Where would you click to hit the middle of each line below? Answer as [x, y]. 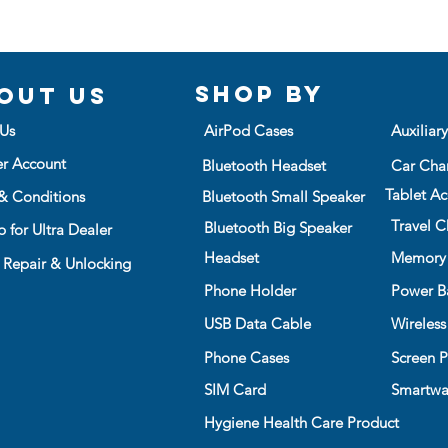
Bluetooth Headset [263, 165]
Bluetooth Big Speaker [277, 227]
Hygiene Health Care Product [301, 422]
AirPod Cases [248, 130]
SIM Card [234, 389]
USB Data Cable [257, 323]
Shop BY [259, 93]
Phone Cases [246, 357]
